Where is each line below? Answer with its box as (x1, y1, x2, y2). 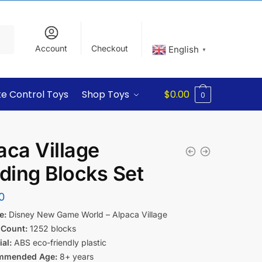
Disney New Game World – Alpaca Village (6, 209, 167, 219)
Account (35, 43, 68, 54)
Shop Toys (82, 88, 130, 101)
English (168, 43, 199, 55)
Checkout (91, 43, 129, 54)
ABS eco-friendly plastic (11, 237, 106, 247)
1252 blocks (27, 223, 76, 233)
